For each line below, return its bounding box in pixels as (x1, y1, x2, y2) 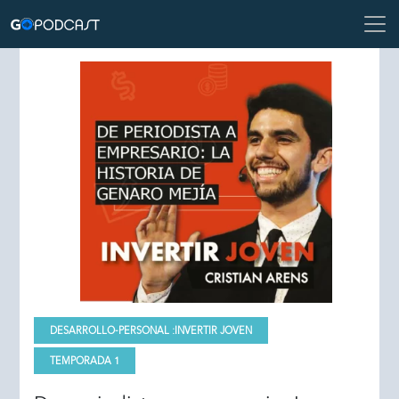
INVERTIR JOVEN (175, 322, 253, 338)
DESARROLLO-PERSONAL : (50, 322, 175, 338)
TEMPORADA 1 (50, 352, 120, 369)
